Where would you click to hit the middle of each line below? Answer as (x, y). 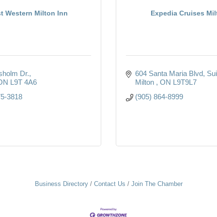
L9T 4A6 (23, 82)
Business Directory (61, 184)
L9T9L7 (185, 82)
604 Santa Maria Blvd (169, 73)
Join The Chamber (157, 184)
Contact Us (109, 184)
